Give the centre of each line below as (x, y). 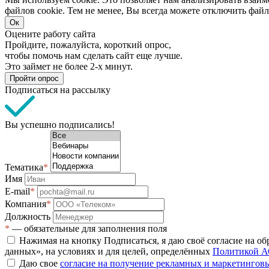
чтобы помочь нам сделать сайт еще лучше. (94, 55)
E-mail (17, 191)
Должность (29, 216)
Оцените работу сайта (50, 34)
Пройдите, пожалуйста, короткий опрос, (88, 44)
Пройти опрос (34, 78)
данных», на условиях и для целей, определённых (109, 251)
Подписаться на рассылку (58, 89)
